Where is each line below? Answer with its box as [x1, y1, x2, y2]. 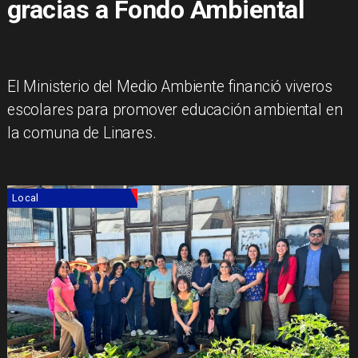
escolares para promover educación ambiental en [6, 100, 343, 119]
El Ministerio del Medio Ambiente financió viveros [6, 77, 333, 96]
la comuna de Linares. [6, 123, 157, 142]
